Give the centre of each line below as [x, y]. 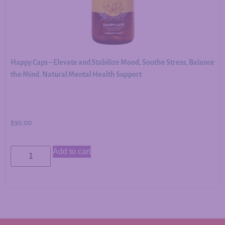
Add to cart [72, 151]
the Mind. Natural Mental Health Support [76, 74]
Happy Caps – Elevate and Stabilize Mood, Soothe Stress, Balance [113, 62]
